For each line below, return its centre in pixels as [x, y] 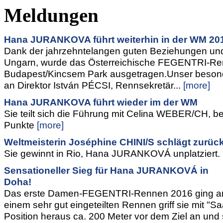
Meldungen [51, 15]
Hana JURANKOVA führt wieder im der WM [101, 102]
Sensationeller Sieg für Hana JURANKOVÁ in [106, 170]
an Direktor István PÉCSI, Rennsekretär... [92, 85]
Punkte [19, 125]
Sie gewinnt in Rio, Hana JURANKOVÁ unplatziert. [112, 153]
